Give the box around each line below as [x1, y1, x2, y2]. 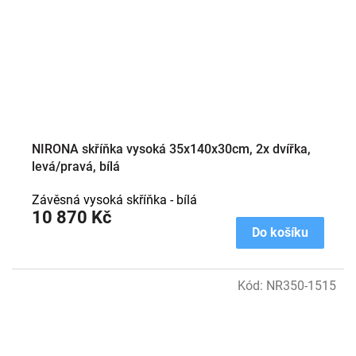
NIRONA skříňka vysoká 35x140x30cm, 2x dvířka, [32, 141, 311, 157]
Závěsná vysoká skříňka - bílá [32, 192, 197, 207]
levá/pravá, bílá [32, 159, 120, 174]
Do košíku [252, 225, 308, 240]
